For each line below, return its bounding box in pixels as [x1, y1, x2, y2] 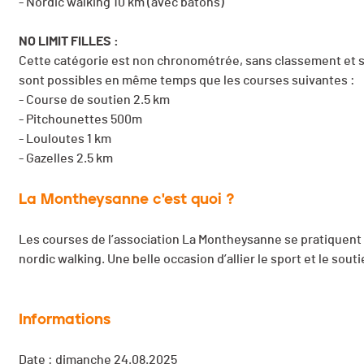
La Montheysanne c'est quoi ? [19, 190, 234, 209]
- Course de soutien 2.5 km [19, 93, 170, 107]
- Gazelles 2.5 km [19, 152, 115, 166]
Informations [19, 310, 110, 329]
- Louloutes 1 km [19, 132, 111, 146]
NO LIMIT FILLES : [19, 35, 121, 49]
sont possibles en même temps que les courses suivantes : [19, 74, 357, 88]
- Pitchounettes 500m [19, 113, 142, 127]
